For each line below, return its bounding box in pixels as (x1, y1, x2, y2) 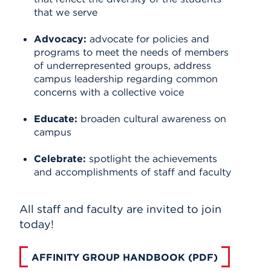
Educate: (34, 112, 77, 125)
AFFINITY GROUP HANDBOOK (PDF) (31, 250, 218, 263)
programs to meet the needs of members (34, 45, 229, 58)
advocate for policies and (87, 32, 209, 45)
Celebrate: (34, 152, 86, 165)
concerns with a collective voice (34, 85, 184, 98)
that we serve (34, 5, 97, 18)
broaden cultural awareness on (77, 112, 226, 125)
